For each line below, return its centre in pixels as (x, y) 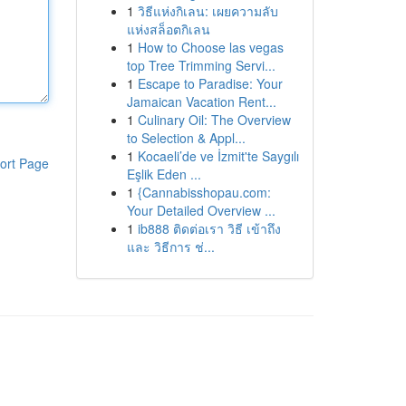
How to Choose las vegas (210, 47)
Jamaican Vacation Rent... (201, 101)
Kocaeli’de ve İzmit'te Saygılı (218, 156)
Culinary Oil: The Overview (214, 120)
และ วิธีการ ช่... (170, 246)
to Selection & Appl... (186, 138)
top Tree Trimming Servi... (201, 65)
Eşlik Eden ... (164, 174)
